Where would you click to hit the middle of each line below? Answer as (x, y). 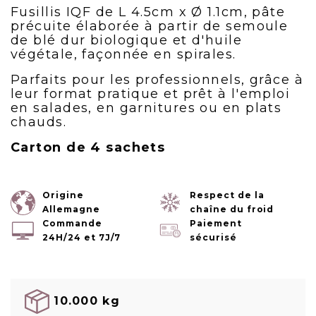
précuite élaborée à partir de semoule (150, 26)
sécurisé (213, 237)
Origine (63, 195)
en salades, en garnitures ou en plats (146, 108)
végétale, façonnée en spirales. (123, 54)
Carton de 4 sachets (88, 147)
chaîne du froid (232, 209)
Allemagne (71, 209)
